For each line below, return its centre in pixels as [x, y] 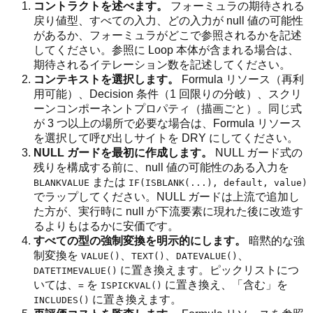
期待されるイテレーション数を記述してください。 [162, 64]
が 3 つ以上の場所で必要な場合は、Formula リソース [168, 123]
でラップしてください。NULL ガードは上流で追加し [167, 196]
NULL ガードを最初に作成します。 [123, 152]
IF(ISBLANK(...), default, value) [218, 182]
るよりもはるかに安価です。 [106, 226]
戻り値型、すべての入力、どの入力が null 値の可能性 [168, 20]
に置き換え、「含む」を [225, 284]
